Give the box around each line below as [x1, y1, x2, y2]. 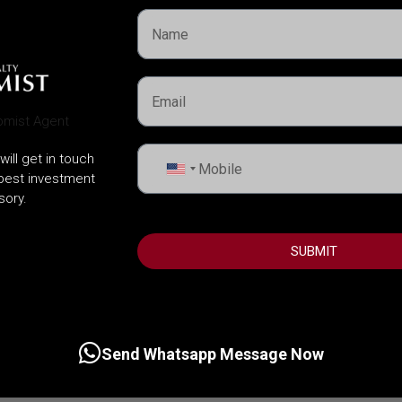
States [175, 184, 216, 201]
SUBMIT [290, 243, 337, 259]
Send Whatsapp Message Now [100, 344, 324, 363]
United [175, 164, 217, 181]
